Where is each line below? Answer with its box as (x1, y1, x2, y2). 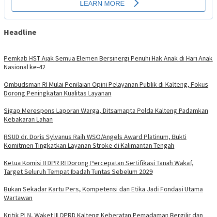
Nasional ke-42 (4, 62, 46, 71)
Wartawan (4, 193, 32, 202)
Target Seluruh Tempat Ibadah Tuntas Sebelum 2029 (4, 167, 153, 176)
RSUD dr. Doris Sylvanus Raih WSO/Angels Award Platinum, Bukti (4, 132, 186, 141)
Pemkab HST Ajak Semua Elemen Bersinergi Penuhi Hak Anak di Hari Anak (4, 53, 213, 62)
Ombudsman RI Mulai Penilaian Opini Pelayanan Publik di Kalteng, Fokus (4, 79, 208, 89)
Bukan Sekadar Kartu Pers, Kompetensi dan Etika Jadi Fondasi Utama (4, 184, 203, 193)
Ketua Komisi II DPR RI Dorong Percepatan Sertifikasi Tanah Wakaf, (4, 158, 194, 167)
